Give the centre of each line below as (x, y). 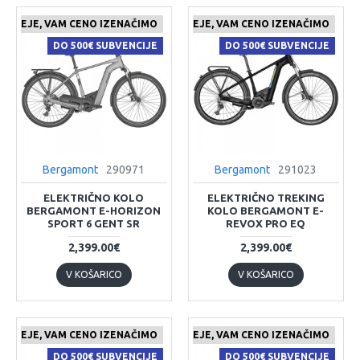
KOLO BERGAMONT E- (266, 210)
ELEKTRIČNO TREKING (266, 197)
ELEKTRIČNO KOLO (94, 197)
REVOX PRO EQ (266, 223)
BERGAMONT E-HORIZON (94, 210)
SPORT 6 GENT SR (94, 223)
